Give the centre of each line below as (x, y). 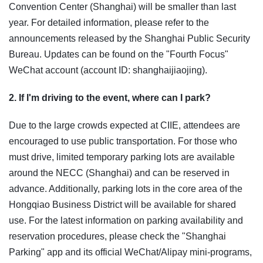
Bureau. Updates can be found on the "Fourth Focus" (119, 55)
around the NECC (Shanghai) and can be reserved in (119, 173)
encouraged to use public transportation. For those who (123, 141)
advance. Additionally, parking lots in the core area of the (126, 189)
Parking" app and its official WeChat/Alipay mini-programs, (130, 252)
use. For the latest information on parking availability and (126, 221)
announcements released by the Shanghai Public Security (129, 39)
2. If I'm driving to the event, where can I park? (110, 98)
